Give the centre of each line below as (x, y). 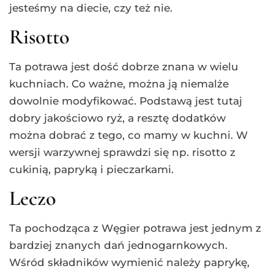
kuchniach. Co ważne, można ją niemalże (119, 83)
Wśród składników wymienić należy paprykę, (129, 262)
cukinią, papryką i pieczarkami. (91, 169)
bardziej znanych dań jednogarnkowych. (118, 245)
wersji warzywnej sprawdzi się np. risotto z (122, 152)
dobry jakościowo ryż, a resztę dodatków (117, 118)
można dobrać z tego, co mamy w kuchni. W (128, 135)
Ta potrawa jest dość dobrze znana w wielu (124, 66)
